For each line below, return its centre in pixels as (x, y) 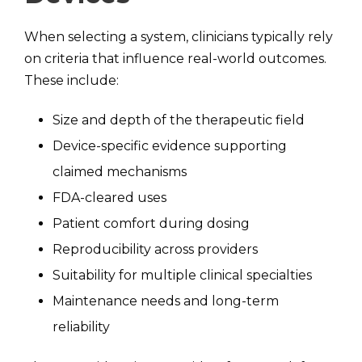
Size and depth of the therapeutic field (179, 120)
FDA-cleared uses (109, 198)
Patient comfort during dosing (151, 223)
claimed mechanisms (120, 172)
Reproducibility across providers (155, 249)
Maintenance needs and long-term (166, 301)
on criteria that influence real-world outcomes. (175, 59)
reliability (81, 327)
